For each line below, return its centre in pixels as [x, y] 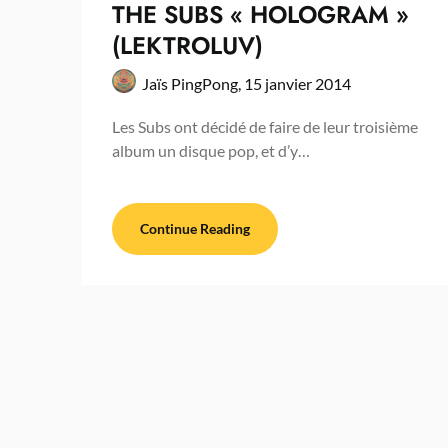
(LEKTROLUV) [187, 45]
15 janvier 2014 [297, 83]
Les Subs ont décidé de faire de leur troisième [265, 126]
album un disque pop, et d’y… [211, 150]
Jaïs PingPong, [193, 83]
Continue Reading [195, 228]
